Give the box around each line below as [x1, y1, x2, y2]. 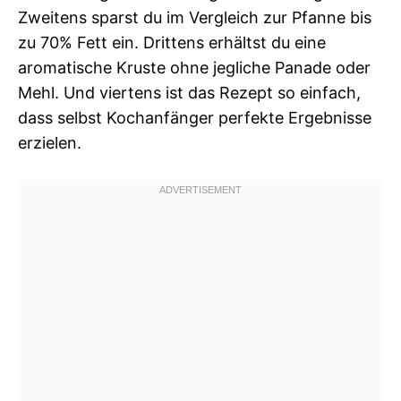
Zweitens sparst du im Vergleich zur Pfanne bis [18, 8, 371, 27]
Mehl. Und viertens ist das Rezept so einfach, [18, 83, 361, 102]
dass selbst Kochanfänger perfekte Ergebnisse [18, 108, 371, 127]
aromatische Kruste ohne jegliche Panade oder [18, 58, 371, 77]
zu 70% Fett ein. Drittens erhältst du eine [18, 33, 326, 52]
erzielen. [18, 133, 81, 152]
